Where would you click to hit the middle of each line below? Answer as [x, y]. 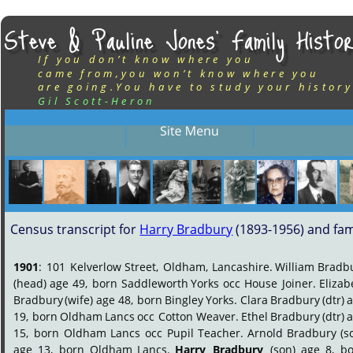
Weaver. [218, 316]
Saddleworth [154, 283]
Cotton [175, 316]
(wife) [79, 299]
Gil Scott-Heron [97, 100]
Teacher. [221, 333]
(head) [30, 283]
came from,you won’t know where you [179, 73]
